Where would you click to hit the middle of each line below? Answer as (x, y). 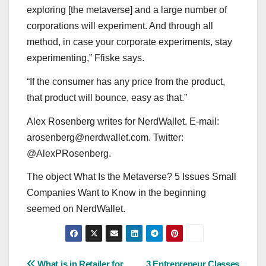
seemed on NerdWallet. (76, 209)
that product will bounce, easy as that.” (107, 97)
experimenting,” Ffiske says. (85, 58)
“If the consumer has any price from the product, (126, 81)
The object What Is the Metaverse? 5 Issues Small (132, 177)
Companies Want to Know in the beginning (116, 193)
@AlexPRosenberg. (69, 153)
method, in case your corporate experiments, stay (129, 42)
